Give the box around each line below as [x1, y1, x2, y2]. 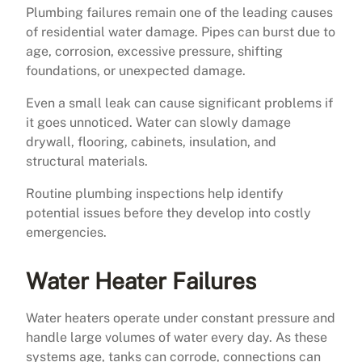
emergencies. [26, 224, 107, 240]
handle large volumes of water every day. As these [26, 329, 327, 345]
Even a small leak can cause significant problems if [26, 95, 333, 111]
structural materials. [26, 153, 148, 169]
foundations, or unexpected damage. [26, 62, 246, 78]
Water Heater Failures [26, 267, 256, 294]
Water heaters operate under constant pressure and [26, 309, 335, 326]
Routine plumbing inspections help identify [26, 185, 284, 201]
